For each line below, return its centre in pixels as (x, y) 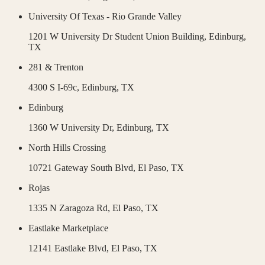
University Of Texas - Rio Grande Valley (105, 17)
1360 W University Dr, (72, 128)
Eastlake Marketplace (68, 228)
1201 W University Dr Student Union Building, (119, 37)
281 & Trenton (56, 67)
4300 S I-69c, (55, 88)
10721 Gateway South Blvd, (83, 168)
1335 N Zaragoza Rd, (70, 208)
